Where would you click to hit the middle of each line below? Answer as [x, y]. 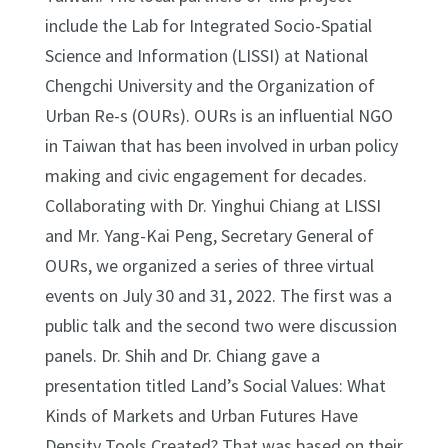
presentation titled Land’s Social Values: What [215, 385]
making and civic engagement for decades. [205, 175]
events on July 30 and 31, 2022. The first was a [218, 295]
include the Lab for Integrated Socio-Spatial [208, 25]
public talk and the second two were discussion [220, 325]
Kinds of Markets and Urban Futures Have [201, 415]
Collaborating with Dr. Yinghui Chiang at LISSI [212, 205]
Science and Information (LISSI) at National [206, 55]
